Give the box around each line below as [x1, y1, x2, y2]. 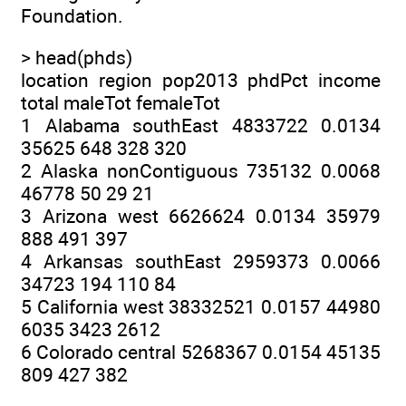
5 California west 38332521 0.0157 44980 [21, 295, 381, 318]
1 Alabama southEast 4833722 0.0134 [21, 113, 381, 137]
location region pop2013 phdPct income [21, 68, 381, 92]
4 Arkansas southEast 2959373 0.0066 [21, 249, 381, 273]
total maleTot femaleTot [21, 91, 220, 114]
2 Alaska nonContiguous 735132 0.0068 [21, 159, 381, 182]
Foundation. [21, 4, 123, 27]
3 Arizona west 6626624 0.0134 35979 [21, 204, 381, 227]
